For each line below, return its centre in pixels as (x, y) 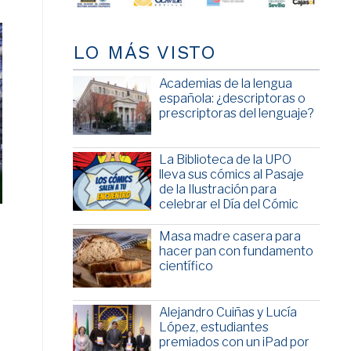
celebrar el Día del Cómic (228, 204)
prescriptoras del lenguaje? (236, 114)
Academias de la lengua (225, 84)
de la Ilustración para (217, 190)
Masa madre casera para (230, 237)
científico (186, 266)
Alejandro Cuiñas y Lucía (228, 313)
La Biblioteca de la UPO (225, 160)
